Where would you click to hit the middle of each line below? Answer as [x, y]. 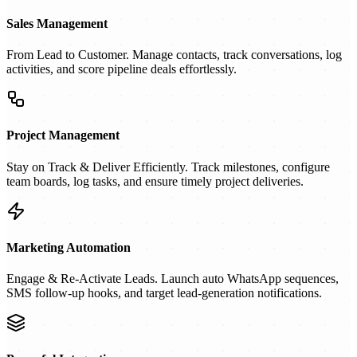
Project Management [63, 135]
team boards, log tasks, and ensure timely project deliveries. [155, 181]
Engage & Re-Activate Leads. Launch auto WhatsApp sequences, [173, 279]
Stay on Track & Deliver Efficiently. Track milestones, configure [168, 167]
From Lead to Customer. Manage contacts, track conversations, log [174, 55]
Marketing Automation [69, 247]
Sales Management [57, 23]
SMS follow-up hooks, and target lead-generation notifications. [164, 293]
